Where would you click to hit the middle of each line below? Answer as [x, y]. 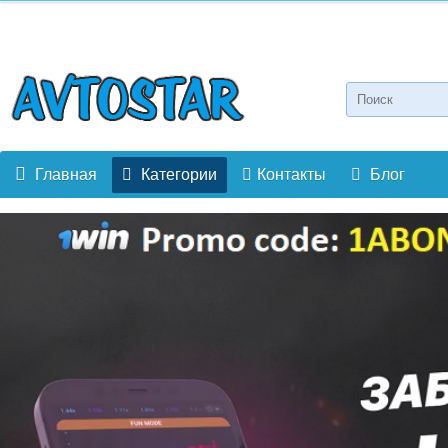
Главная [64, 174]
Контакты [291, 174]
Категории [177, 174]
